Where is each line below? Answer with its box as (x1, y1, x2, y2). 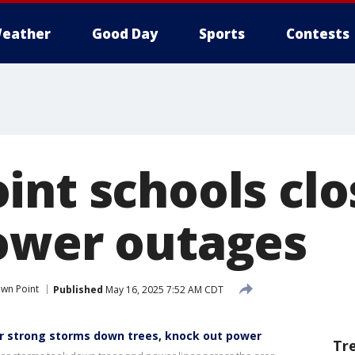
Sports (199, 25, 245, 43)
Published (53, 282, 103, 296)
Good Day (92, 25, 158, 43)
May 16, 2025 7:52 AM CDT (103, 282, 223, 296)
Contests (286, 25, 349, 43)
